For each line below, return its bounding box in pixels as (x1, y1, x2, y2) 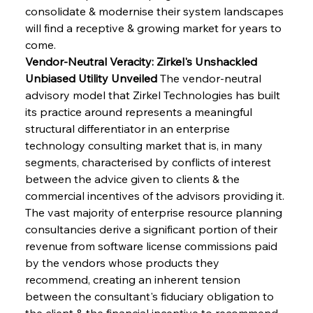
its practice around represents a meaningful (24, 104, 255, 119)
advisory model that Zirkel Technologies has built (24, 87, 283, 102)
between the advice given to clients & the (24, 171, 242, 186)
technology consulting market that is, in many (24, 138, 265, 152)
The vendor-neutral (156, 71, 264, 85)
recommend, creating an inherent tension (24, 272, 243, 286)
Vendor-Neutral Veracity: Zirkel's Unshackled (24, 54, 260, 68)
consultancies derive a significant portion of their (24, 221, 280, 236)
